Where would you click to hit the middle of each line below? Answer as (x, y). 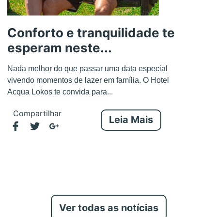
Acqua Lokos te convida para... (60, 92)
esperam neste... (60, 47)
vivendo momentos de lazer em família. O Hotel (88, 80)
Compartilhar (37, 113)
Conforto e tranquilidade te (91, 32)
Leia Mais (131, 119)
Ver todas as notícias (108, 208)
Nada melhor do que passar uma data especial (87, 68)
